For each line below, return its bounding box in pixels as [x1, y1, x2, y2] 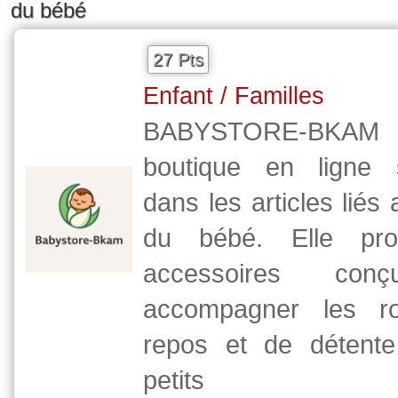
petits [143, 366, 204, 394]
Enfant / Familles [143, 83, 324, 109]
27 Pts [153, 50, 203, 69]
